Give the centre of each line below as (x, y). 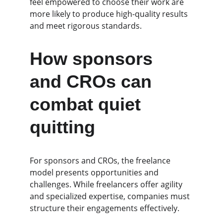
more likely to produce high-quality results (110, 14)
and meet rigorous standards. (86, 26)
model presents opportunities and (95, 172)
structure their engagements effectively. (105, 208)
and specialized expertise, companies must (111, 196)
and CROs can (93, 82)
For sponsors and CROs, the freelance (101, 161)
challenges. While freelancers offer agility (107, 184)
